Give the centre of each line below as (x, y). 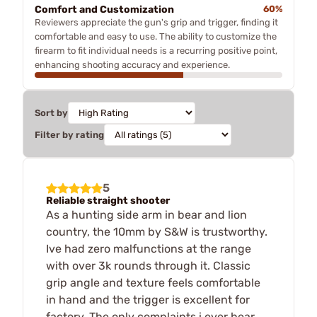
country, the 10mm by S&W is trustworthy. (157, 231)
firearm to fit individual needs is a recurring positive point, (156, 50)
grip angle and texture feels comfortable (153, 282)
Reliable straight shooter (108, 200)
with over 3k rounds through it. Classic (148, 265)
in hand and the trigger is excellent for (148, 299)
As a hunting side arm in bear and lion (146, 214)
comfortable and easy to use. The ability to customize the (156, 36)
